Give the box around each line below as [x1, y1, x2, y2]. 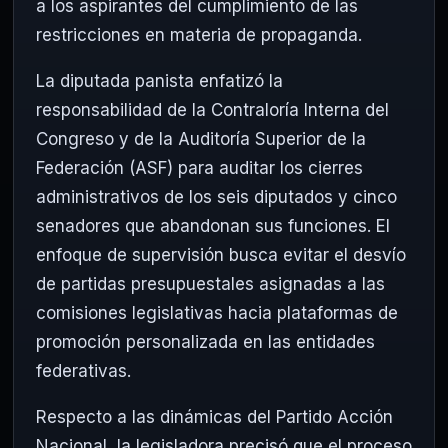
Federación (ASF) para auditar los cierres [36, 158, 363, 179]
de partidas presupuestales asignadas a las [36, 274, 385, 295]
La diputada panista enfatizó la [36, 71, 283, 92]
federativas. [36, 361, 131, 382]
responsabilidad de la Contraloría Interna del [36, 100, 389, 121]
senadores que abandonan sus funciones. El [36, 216, 390, 237]
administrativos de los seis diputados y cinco [36, 187, 397, 208]
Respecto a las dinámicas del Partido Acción [36, 407, 393, 428]
